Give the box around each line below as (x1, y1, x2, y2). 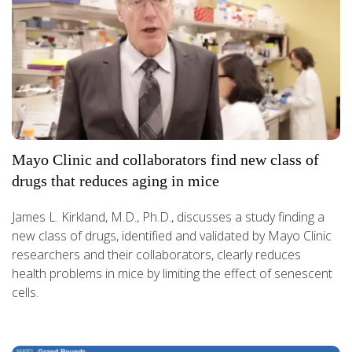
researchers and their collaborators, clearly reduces (12, 245, 301, 263)
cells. (12, 283, 38, 301)
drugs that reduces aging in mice (12, 171, 219, 189)
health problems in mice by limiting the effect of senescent (12, 264, 332, 282)
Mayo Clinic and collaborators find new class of (12, 150, 319, 168)
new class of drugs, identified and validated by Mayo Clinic (12, 226, 332, 244)
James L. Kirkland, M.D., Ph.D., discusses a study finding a (12, 207, 324, 225)
